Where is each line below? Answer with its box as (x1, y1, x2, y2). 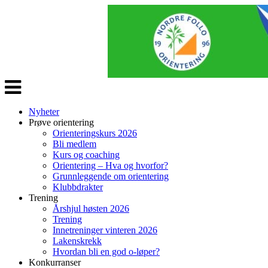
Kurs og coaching (53, 150, 120, 160)
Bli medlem (53, 139, 96, 149)
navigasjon (4, 88, 45, 98)
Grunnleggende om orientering (53, 171, 169, 181)
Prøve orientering (29, 117, 94, 127)
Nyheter (29, 106, 59, 117)
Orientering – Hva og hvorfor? (53, 160, 168, 170)
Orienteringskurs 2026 (53, 128, 137, 138)
